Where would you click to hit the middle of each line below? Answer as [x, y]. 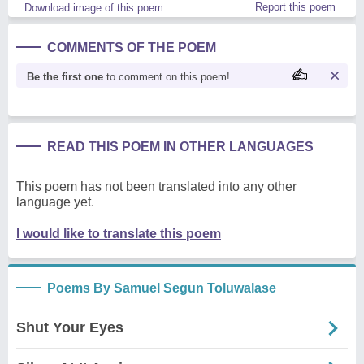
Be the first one [65, 77]
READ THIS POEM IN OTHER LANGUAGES [180, 147]
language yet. [55, 202]
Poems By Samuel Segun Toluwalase [162, 288]
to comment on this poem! [167, 77]
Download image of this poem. [95, 8]
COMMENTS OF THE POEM [132, 48]
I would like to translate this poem [119, 234]
